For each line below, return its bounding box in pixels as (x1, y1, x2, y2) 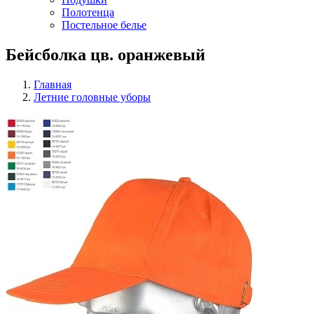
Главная (34, 78, 71, 90)
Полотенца (62, 6, 114, 18)
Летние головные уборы (34, 90, 151, 103)
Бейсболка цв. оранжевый (6, 45, 205, 64)
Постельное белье (62, 19, 146, 31)
